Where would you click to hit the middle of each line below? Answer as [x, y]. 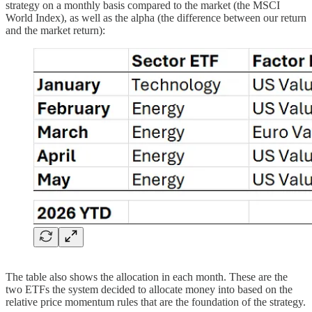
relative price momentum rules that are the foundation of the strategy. [156, 302]
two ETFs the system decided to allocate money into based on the [149, 289]
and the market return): [55, 30]
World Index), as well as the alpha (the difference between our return [156, 17]
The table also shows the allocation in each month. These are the [147, 276]
